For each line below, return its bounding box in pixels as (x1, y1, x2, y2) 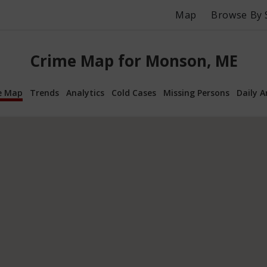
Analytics (66, 86, 104, 98)
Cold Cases (111, 86, 156, 98)
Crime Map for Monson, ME (29, 50, 238, 72)
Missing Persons (163, 86, 229, 98)
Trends (30, 86, 59, 98)
